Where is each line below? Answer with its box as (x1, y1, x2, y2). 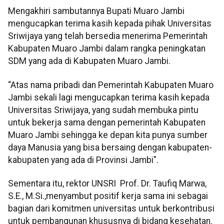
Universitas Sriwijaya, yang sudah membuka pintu (8, 104, 198, 115)
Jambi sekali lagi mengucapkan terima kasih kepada (8, 92, 209, 102)
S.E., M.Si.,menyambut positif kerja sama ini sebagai (8, 191, 208, 201)
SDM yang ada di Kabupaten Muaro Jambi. (8, 56, 170, 66)
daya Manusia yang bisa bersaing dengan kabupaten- (8, 142, 212, 152)
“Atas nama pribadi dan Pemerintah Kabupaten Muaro (8, 79, 213, 90)
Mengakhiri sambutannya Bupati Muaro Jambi (8, 6, 184, 16)
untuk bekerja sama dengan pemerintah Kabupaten (8, 117, 205, 127)
